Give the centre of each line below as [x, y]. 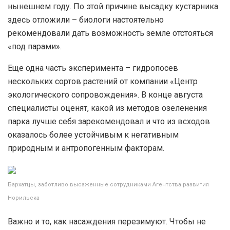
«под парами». [35, 46]
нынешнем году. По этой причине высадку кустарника [113, 6]
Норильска [24, 198]
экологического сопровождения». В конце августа [105, 94]
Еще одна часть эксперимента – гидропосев [93, 68]
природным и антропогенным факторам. [86, 148]
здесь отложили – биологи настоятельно [86, 20]
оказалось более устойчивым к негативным [93, 135]
